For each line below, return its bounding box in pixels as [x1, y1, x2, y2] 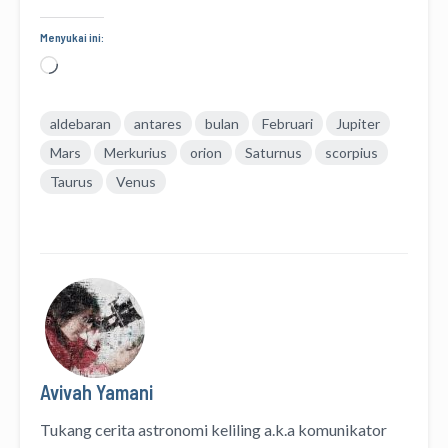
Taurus [50, 172, 93, 190]
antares [134, 114, 182, 132]
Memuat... [57, 56, 125, 76]
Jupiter [336, 114, 380, 132]
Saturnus [245, 143, 302, 161]
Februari [262, 114, 313, 132]
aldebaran [50, 114, 111, 132]
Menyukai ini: [40, 29, 104, 44]
